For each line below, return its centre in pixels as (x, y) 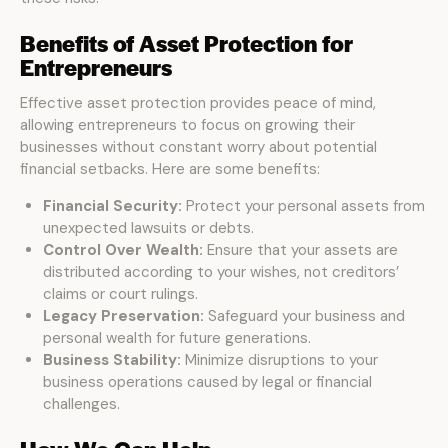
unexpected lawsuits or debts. (148, 228)
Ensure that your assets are (300, 250)
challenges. (81, 404)
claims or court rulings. (120, 294)
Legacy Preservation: (123, 316)
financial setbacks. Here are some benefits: (170, 169)
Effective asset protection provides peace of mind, (198, 103)
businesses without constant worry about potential (198, 147)
